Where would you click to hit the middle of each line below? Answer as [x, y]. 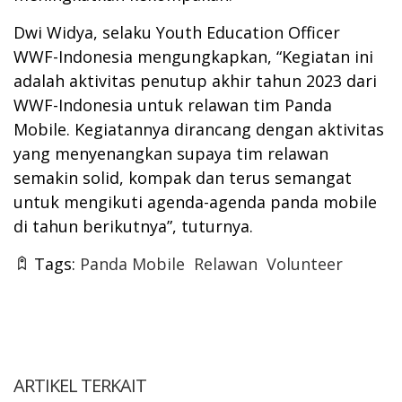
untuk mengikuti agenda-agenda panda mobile [195, 201]
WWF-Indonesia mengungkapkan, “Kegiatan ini [193, 56]
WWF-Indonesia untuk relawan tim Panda [173, 105]
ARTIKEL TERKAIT [80, 385]
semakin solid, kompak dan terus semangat [183, 177]
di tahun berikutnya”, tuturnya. [133, 226]
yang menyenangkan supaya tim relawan [171, 153]
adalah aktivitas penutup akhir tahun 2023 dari [195, 80]
